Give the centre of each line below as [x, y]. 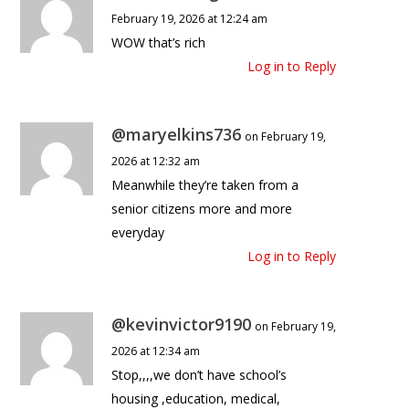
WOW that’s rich [159, 43]
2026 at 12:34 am [156, 351]
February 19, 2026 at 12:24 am [190, 19]
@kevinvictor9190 [182, 325]
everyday [138, 233]
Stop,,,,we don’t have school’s [199, 375]
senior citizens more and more [202, 209]
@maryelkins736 [177, 135]
